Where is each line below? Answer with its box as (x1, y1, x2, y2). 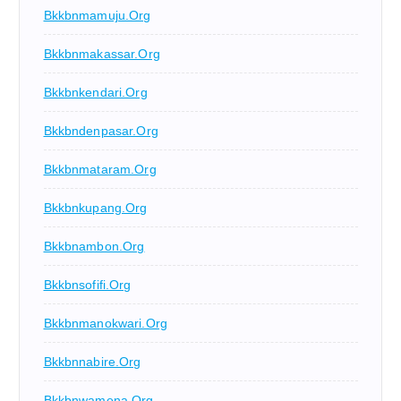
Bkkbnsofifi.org (43, 277, 132, 293)
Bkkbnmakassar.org (43, 47, 160, 62)
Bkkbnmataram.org (43, 162, 157, 177)
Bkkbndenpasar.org (43, 124, 158, 139)
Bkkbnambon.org (43, 239, 145, 254)
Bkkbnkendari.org (43, 85, 148, 100)
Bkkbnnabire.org (43, 354, 141, 370)
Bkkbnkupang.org (43, 200, 148, 216)
